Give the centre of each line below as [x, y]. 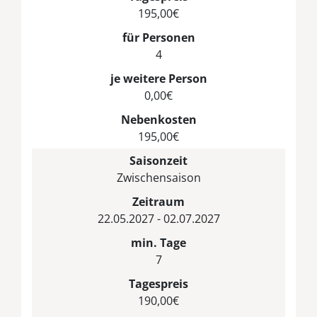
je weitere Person [158, 78]
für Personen [158, 37]
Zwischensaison [158, 177]
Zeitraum [158, 201]
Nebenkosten [158, 119]
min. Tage [158, 242]
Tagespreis [158, 283]
